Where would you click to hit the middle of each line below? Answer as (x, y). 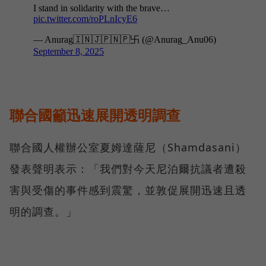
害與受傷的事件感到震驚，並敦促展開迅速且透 (128, 190)
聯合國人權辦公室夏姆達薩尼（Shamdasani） (128, 148)
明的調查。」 (43, 212)
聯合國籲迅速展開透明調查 (95, 115)
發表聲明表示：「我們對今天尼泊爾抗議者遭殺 (128, 169)
